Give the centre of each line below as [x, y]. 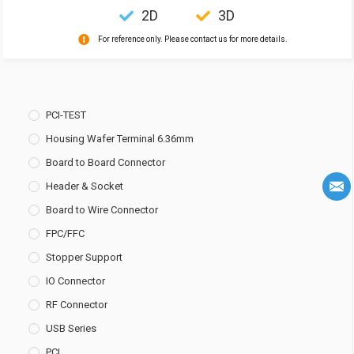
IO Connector [75, 281]
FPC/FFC [65, 233]
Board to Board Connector [105, 162]
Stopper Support [84, 257]
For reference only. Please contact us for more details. [192, 39]
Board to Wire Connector [102, 209]
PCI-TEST [66, 115]
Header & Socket [85, 186]
